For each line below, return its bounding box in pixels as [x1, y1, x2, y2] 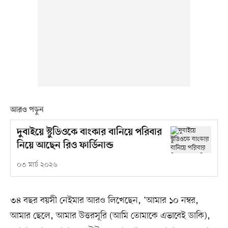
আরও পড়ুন [10, 105, 44, 115]
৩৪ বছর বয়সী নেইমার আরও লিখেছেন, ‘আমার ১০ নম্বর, [10, 194, 198, 207]
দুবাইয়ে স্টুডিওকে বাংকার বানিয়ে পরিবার [16, 127, 162, 139]
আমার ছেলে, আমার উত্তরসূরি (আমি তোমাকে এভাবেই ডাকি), [10, 210, 210, 222]
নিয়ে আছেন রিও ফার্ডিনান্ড [16, 140, 113, 152]
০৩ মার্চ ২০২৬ [16, 160, 58, 170]
